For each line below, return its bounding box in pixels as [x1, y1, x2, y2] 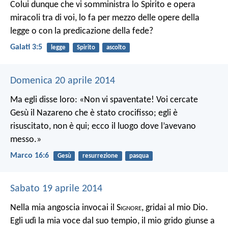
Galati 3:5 [10, 43, 42, 52]
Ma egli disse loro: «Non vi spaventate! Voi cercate [10, 95, 198, 105]
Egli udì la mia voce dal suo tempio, [10, 216, 139, 226]
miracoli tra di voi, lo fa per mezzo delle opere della [10, 13, 199, 23]
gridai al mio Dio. [144, 203, 208, 213]
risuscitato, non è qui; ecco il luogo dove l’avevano [10, 121, 196, 131]
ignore [121, 203, 141, 213]
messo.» [10, 134, 41, 145]
